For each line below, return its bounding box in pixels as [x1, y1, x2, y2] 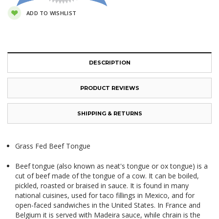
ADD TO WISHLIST [26, 9, 77, 17]
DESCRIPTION [88, 59, 131, 66]
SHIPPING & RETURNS [77, 110, 142, 117]
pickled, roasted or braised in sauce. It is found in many [15, 181, 189, 191]
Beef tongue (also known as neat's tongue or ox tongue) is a [15, 161, 208, 171]
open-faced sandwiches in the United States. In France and [15, 200, 201, 210]
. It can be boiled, [145, 171, 199, 181]
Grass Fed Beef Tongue [15, 141, 91, 151]
